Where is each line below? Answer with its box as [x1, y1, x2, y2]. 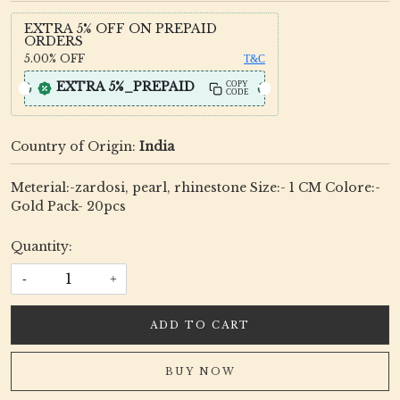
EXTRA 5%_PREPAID [56, 79, 195, 95]
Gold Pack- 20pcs [11, 198, 126, 214]
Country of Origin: [11, 138, 139, 154]
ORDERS [24, 33, 83, 49]
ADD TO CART [150, 319, 250, 331]
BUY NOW [164, 365, 236, 378]
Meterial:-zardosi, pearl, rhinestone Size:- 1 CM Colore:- [11, 179, 380, 196]
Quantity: [11, 238, 72, 254]
